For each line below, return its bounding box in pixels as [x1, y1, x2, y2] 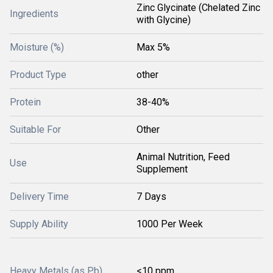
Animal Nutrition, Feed [136, 151, 230, 163]
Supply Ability [10, 218, 68, 230]
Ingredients [10, 8, 58, 19]
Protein [10, 96, 41, 108]
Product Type [10, 69, 66, 80]
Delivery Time [10, 191, 69, 202]
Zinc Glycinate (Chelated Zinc [136, 2, 260, 13]
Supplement [136, 163, 188, 175]
